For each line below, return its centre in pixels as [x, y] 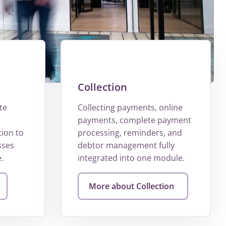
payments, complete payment [134, 120]
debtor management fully [126, 146]
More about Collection [131, 186]
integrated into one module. [131, 158]
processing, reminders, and [130, 133]
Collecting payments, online [130, 108]
